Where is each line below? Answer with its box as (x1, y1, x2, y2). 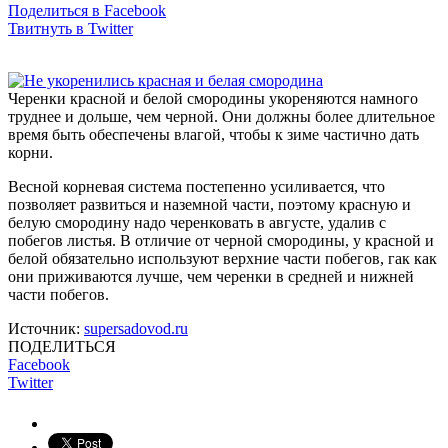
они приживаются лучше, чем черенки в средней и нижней (8, 268, 414, 286)
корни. (8, 144, 53, 162)
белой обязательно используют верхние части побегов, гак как (8, 250, 437, 268)
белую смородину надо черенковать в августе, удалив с (8, 214, 386, 232)
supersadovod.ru (84, 320, 188, 338)
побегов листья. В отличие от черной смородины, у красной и (8, 232, 434, 250)
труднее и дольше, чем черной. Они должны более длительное (8, 108, 435, 126)
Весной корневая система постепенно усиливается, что (8, 178, 385, 196)
